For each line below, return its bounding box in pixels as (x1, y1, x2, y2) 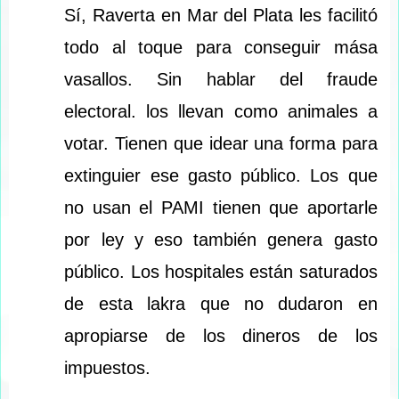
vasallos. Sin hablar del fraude (64, 69, 378, 90)
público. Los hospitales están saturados (64, 262, 378, 282)
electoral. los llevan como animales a (64, 102, 378, 122)
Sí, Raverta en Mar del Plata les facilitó (64, 5, 378, 26)
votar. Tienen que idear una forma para (64, 134, 378, 154)
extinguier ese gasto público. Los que (64, 166, 378, 186)
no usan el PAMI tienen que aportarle (64, 198, 378, 218)
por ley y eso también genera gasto (64, 230, 378, 250)
